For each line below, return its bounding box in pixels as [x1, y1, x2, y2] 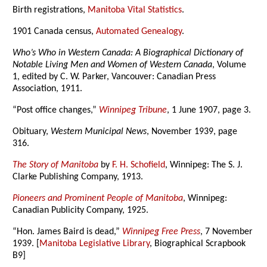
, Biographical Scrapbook [150, 239, 246, 249]
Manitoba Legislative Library [39, 239, 150, 249]
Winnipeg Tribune [99, 105, 167, 116]
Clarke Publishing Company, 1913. [13, 172, 144, 182]
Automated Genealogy [96, 27, 182, 37]
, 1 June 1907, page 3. [167, 105, 252, 116]
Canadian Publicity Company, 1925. [13, 206, 149, 216]
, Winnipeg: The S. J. [165, 160, 243, 170]
